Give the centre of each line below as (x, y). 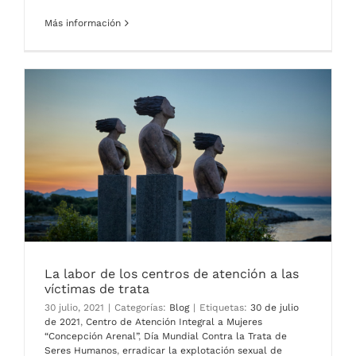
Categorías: (142, 308)
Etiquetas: (225, 308)
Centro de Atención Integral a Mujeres (174, 322)
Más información (83, 23)
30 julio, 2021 (74, 308)
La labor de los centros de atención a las (172, 274)
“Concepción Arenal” (91, 337)
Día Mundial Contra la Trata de (215, 337)
